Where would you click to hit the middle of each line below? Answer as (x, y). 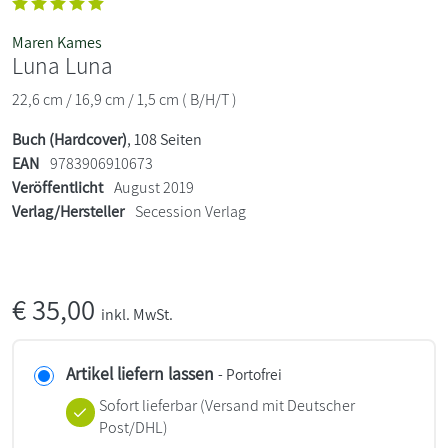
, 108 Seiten (164, 140)
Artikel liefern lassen (140, 374)
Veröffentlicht (57, 188)
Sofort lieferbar (147, 406)
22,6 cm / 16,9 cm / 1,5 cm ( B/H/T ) (124, 100)
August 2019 (152, 188)
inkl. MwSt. (137, 315)
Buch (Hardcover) (69, 140)
